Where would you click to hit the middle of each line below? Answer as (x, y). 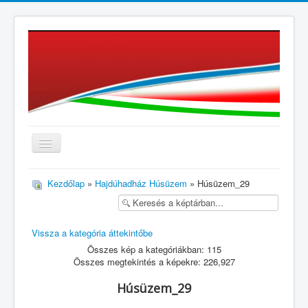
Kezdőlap (66, 183)
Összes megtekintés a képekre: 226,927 (154, 262)
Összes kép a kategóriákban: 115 (154, 250)
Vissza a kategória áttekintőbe (92, 232)
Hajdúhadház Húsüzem (141, 183)
